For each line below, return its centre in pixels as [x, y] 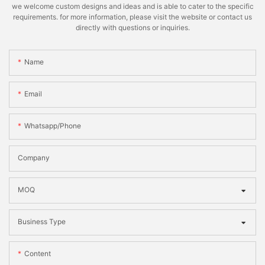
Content [38, 253]
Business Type [42, 221]
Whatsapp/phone [53, 125]
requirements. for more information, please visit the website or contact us [132, 17]
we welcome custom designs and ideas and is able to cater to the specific [132, 7]
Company [34, 157]
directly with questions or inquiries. [132, 28]
